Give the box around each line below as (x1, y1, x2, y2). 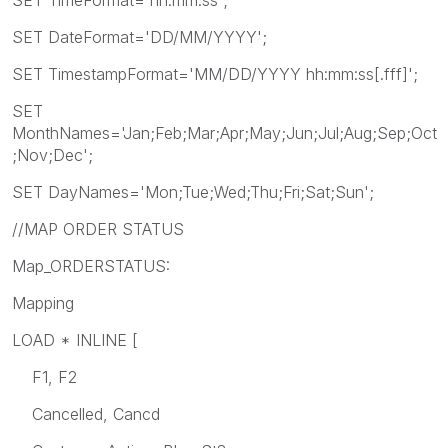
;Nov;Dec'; (12, 144, 93, 165)
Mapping (12, 292, 74, 313)
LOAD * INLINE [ (12, 329, 138, 350)
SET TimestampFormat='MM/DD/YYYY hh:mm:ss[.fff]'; (12, 63, 418, 84)
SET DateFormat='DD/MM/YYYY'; (12, 26, 267, 47)
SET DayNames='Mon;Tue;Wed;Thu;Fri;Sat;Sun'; (12, 181, 374, 202)
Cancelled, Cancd (12, 403, 160, 424)
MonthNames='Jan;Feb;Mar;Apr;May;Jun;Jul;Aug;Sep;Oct (12, 122, 437, 143)
